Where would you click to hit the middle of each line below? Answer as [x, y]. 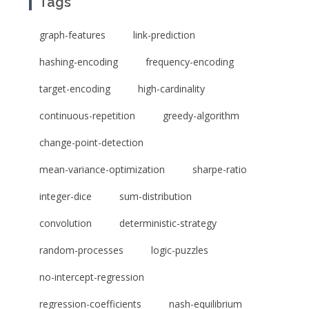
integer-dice [66, 197]
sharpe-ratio [220, 170]
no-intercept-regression [92, 277]
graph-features [72, 35]
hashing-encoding [79, 62]
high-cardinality [171, 89]
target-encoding [75, 89]
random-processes [81, 250]
